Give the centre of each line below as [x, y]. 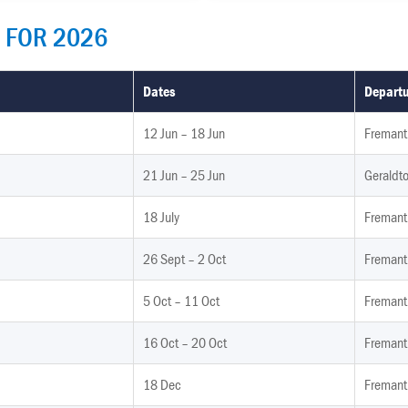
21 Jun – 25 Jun [184, 175]
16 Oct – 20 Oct [185, 343]
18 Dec [162, 385]
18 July [161, 217]
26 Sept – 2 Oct [184, 259]
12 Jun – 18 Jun [184, 133]
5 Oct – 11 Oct [181, 301]
